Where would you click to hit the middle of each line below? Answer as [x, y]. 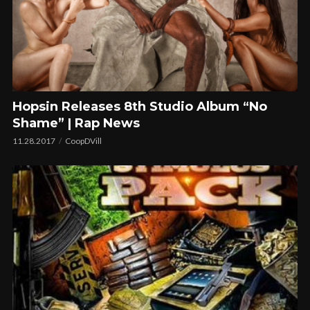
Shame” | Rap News [76, 123]
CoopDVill [83, 140]
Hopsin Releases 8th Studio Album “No [140, 106]
